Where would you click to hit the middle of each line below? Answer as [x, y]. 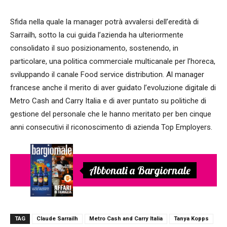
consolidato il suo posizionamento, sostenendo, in [94, 48]
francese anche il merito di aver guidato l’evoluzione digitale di [113, 87]
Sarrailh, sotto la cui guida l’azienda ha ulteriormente [97, 35]
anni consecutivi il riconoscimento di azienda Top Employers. [111, 127]
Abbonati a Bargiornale [140, 171]
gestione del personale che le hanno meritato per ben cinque [111, 114]
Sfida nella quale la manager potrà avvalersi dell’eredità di [104, 22]
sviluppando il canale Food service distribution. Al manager [107, 74]
